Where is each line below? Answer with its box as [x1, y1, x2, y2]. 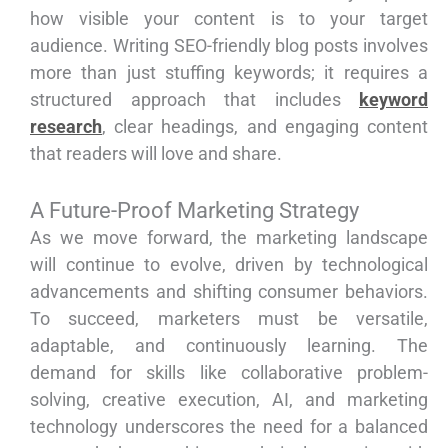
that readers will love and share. [30, 143, 282, 165]
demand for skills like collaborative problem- [30, 362, 428, 384]
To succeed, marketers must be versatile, [30, 308, 428, 330]
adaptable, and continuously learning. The [30, 335, 428, 357]
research [30, 116, 102, 138]
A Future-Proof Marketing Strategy [30, 198, 359, 224]
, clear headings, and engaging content [102, 116, 428, 138]
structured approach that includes [30, 89, 359, 111]
